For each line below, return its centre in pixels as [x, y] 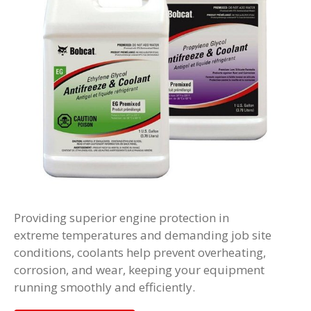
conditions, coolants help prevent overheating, [140, 253]
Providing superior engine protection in [121, 218]
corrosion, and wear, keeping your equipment [139, 270]
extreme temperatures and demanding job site [143, 235]
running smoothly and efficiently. [104, 287]
